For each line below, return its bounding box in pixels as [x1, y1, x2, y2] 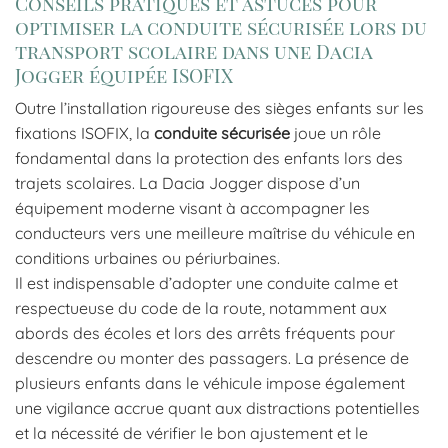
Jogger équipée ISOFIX [15, 61, 233, 88]
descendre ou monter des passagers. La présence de [15, 348, 409, 369]
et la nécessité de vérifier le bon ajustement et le [15, 423, 368, 444]
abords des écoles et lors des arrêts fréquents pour [15, 323, 395, 344]
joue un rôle [290, 123, 381, 144]
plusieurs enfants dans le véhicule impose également [15, 373, 405, 394]
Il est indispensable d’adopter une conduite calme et [15, 273, 398, 294]
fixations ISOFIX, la [15, 123, 154, 144]
